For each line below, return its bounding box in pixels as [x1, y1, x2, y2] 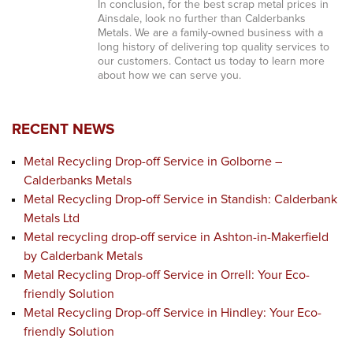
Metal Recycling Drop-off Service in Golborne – [24, 155, 282, 168]
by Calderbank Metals [24, 250, 143, 262]
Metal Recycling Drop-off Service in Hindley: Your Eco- [24, 307, 321, 319]
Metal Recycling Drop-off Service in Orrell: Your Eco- [24, 269, 310, 281]
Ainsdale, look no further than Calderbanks [97, 13, 306, 24]
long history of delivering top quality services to [97, 42, 329, 53]
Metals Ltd [24, 212, 80, 225]
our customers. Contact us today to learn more [97, 56, 325, 67]
